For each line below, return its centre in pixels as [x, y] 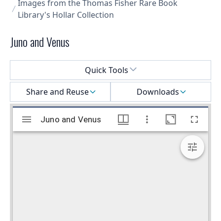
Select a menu [36, 66]
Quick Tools [107, 70]
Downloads [158, 92]
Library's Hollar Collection [66, 15]
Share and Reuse [57, 92]
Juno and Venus [40, 42]
